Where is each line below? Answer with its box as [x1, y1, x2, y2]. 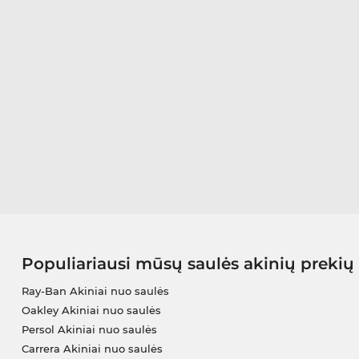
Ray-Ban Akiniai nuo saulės [21, 284, 169, 298]
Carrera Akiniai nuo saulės [21, 342, 163, 356]
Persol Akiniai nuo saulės [21, 323, 157, 337]
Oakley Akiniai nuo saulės [21, 304, 161, 317]
